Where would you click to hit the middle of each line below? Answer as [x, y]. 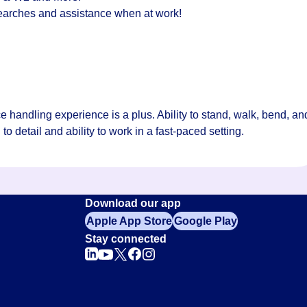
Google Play [205, 221]
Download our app [133, 203]
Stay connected [126, 239]
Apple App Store [129, 221]
